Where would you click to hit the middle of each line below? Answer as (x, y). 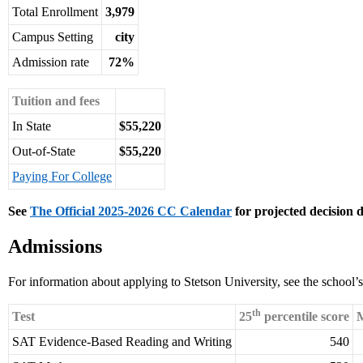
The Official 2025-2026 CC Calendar (131, 211)
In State (32, 126)
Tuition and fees (56, 101)
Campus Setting (53, 37)
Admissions (55, 247)
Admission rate (51, 62)
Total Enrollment (55, 12)
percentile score (305, 317)
